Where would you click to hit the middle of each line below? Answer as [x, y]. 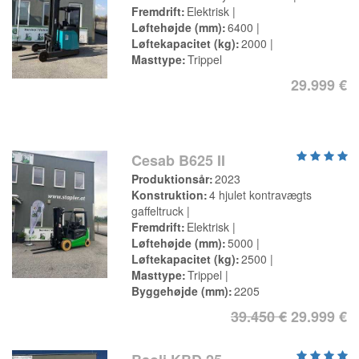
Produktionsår [171, 179]
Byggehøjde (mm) [180, 291]
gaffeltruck [158, 211]
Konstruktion [168, 195]
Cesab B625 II [179, 160]
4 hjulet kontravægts [261, 195]
